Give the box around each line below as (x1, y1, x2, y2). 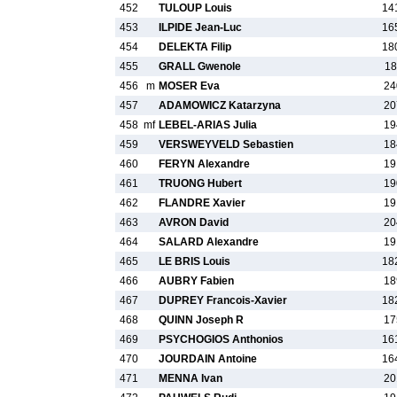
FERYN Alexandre (159, 158, 250, 170)
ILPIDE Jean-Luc (159, 21, 242, 34)
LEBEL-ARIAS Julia (159, 119, 257, 131)
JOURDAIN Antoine (159, 353, 257, 365)
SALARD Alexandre (159, 236, 259, 248)
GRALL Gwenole (159, 60, 241, 73)
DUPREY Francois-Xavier (159, 294, 287, 307)
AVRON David (159, 216, 229, 229)
